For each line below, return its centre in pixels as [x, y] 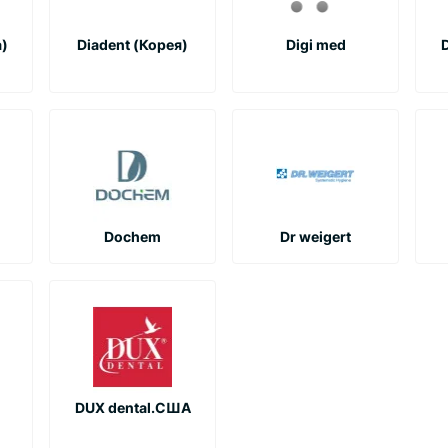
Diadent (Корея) [132, 44]
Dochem [132, 236]
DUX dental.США [132, 407]
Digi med [315, 44]
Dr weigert [315, 236]
